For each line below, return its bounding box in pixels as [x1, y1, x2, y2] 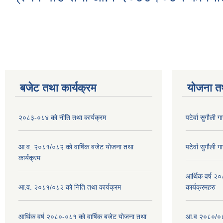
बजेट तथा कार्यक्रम [20, 82, 96, 95]
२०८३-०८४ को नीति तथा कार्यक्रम [18, 113, 106, 122]
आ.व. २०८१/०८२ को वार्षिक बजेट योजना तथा [18, 143, 133, 151]
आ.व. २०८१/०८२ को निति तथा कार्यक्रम [18, 183, 121, 192]
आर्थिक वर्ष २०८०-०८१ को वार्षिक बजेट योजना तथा [18, 213, 146, 221]
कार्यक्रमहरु [186, 183, 216, 192]
